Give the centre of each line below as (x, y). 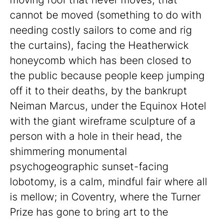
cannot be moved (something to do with (106, 15)
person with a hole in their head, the (96, 136)
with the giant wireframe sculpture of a (103, 121)
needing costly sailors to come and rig (101, 30)
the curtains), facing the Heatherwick (99, 45)
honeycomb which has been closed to (100, 60)
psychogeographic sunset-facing (89, 166)
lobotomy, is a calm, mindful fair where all (109, 181)
